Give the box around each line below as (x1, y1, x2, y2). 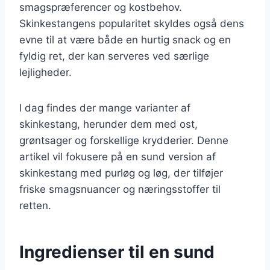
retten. (19, 199, 51, 212)
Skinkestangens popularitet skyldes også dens (19, 17, 244, 30)
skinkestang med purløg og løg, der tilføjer (19, 166, 223, 179)
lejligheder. (19, 66, 72, 78)
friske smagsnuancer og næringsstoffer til (19, 183, 221, 195)
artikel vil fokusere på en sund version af (19, 150, 216, 163)
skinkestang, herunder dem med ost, (19, 118, 198, 130)
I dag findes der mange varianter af (19, 101, 190, 114)
